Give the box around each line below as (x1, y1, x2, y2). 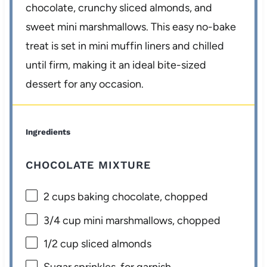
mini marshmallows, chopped (81, 213, 221, 227)
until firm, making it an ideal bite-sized (26, 58, 207, 72)
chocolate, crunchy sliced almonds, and (26, 1, 213, 15)
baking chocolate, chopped (75, 190, 209, 204)
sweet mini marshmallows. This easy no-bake (26, 20, 237, 34)
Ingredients (26, 127, 71, 137)
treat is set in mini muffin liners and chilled (26, 39, 225, 53)
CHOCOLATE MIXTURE (26, 159, 151, 172)
